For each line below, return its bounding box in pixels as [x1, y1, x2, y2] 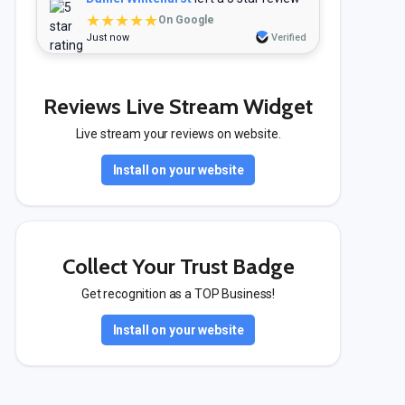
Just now [86, 32, 129, 43]
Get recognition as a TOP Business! [80, 287, 276, 301]
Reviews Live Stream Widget [43, 93, 313, 119]
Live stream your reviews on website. [75, 127, 281, 141]
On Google [158, 14, 214, 26]
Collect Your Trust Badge [61, 253, 295, 279]
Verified [271, 32, 306, 43]
